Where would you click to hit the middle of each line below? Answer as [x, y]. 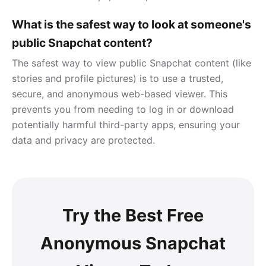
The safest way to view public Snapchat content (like [132, 63]
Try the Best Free [133, 215]
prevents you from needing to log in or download [123, 109]
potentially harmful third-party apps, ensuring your [126, 124]
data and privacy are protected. [83, 140]
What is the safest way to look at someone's [132, 24]
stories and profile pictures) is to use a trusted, [118, 78]
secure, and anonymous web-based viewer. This [120, 94]
